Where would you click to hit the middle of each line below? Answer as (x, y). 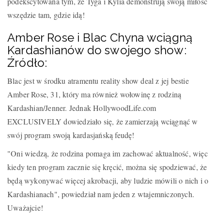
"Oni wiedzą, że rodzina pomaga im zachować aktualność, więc (108, 153)
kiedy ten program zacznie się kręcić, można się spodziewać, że (107, 167)
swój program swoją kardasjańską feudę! (71, 135)
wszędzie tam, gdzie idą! (46, 15)
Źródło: (27, 62)
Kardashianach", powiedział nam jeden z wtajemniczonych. (101, 194)
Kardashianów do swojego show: (97, 50)
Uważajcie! (25, 207)
